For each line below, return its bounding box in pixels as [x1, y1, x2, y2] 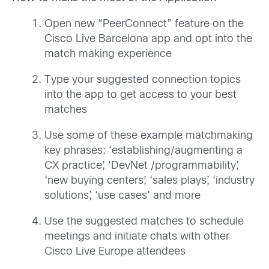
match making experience [44, 49, 172, 60]
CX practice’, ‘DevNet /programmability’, [44, 161, 239, 172]
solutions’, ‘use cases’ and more [44, 191, 201, 202]
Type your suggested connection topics [44, 75, 241, 86]
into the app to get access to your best [44, 90, 237, 101]
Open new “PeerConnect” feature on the [44, 19, 244, 30]
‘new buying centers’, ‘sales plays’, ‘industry [44, 176, 255, 187]
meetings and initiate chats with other [44, 232, 229, 243]
